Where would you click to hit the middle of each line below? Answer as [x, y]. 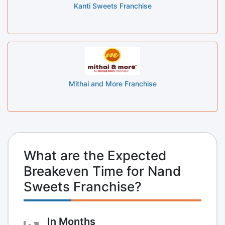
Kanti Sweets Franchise [113, 6]
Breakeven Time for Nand [102, 171]
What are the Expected [95, 155]
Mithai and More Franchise [113, 83]
